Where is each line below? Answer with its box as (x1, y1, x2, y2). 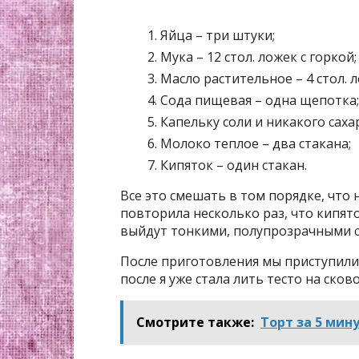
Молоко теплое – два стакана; (160, 135, 351, 152)
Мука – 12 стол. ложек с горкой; (160, 48, 357, 66)
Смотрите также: (136, 313, 254, 331)
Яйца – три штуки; (160, 26, 275, 44)
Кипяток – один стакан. (160, 156, 307, 174)
